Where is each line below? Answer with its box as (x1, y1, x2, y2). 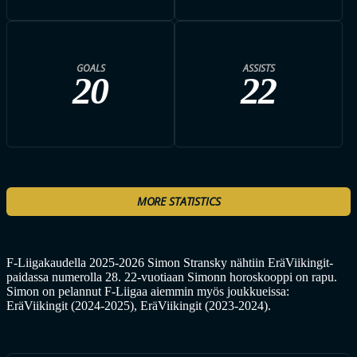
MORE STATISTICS (136, 194, 221, 209)
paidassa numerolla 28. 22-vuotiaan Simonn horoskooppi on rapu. (6, 270, 337, 284)
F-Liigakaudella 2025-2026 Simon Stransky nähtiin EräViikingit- (6, 256, 333, 269)
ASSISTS (242, 61, 275, 75)
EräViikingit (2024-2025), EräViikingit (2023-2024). (6, 299, 271, 312)
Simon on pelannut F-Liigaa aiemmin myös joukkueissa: (6, 284, 289, 298)
